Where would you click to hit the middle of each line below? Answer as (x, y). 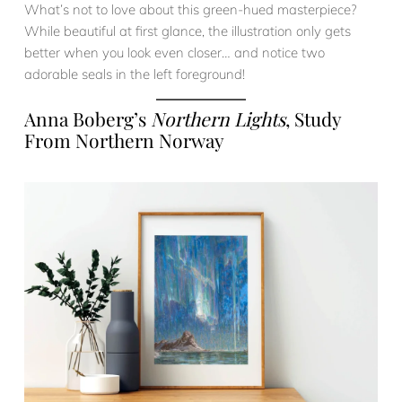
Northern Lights (218, 118)
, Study (313, 118)
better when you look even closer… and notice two (175, 53)
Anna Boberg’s (87, 118)
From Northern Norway (124, 140)
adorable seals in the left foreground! (135, 74)
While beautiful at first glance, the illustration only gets (188, 31)
